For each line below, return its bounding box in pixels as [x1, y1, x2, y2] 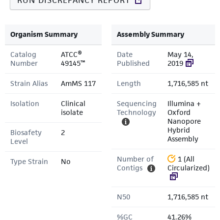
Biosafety [10, 128, 42, 137]
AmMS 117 [61, 79, 96, 88]
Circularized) [167, 163, 210, 172]
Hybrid [167, 125, 190, 135]
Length [117, 79, 141, 88]
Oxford [167, 108, 191, 117]
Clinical [61, 99, 85, 108]
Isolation [10, 99, 39, 108]
